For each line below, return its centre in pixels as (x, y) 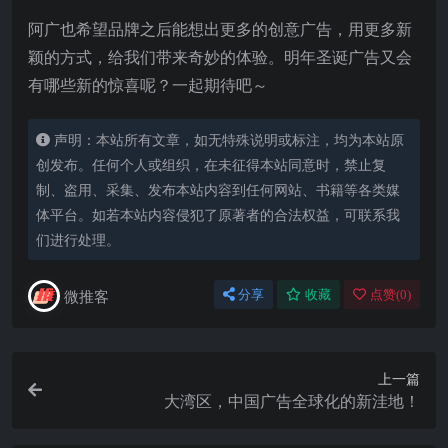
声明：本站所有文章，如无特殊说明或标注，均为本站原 (229, 139)
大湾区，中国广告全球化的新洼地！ (292, 400)
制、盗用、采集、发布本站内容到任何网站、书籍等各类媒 (218, 189)
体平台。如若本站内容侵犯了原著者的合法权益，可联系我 (218, 214)
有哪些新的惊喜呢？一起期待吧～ (148, 84)
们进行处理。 (78, 239)
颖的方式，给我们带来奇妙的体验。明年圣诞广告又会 (220, 56)
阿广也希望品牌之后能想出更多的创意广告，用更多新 (220, 28)
